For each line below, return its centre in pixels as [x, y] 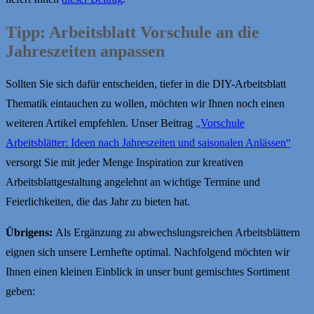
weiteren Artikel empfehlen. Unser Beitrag [101, 123]
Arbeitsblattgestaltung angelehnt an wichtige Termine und [133, 182]
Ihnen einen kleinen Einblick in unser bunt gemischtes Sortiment [148, 272]
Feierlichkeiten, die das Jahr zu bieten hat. [98, 202]
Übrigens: [30, 233]
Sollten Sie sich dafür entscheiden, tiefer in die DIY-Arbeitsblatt [146, 84]
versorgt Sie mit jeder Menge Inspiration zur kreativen [124, 163]
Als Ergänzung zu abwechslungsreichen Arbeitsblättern [178, 233]
